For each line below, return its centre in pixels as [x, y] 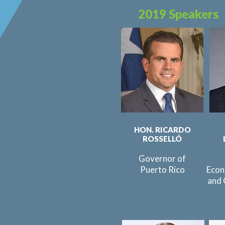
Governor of [162, 158]
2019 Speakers [178, 14]
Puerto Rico [162, 170]
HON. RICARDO [162, 130]
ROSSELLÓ [162, 139]
